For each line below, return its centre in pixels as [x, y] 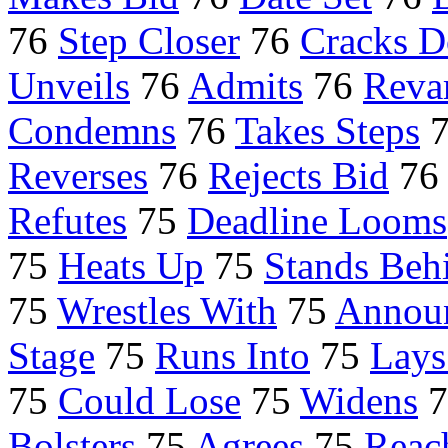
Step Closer [149, 41]
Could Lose [149, 401]
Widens [359, 401]
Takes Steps [327, 131]
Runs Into [232, 356]
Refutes [67, 221]
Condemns [92, 131]
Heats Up [131, 266]
